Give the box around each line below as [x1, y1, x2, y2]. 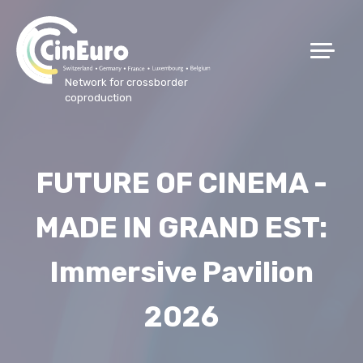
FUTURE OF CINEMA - [36, 166, 327, 201]
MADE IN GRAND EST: [36, 211, 327, 246]
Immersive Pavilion [49, 255, 314, 290]
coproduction [65, 91, 132, 104]
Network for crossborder [65, 75, 188, 88]
